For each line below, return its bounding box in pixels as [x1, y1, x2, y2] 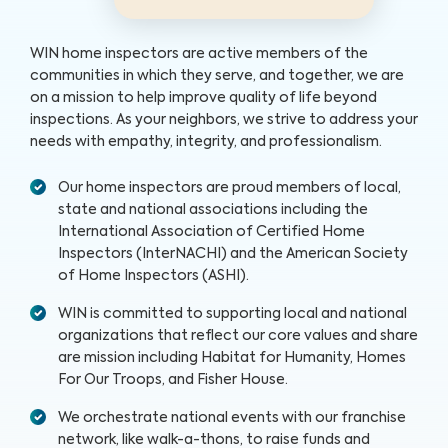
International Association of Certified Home [58, 224, 365, 239]
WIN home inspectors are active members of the [30, 46, 368, 61]
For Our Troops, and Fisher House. [58, 372, 288, 387]
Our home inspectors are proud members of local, [58, 180, 401, 195]
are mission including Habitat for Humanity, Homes [58, 350, 406, 365]
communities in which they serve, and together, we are [30, 68, 404, 83]
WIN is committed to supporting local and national [58, 306, 407, 321]
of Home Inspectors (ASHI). [58, 268, 249, 283]
